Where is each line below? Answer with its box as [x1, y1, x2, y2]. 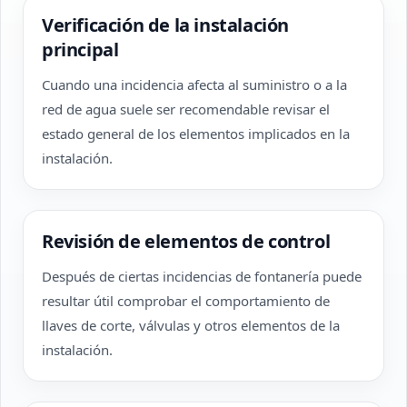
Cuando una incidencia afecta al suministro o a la [42, 75, 347, 94]
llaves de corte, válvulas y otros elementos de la [42, 316, 340, 334]
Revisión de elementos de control [42, 229, 331, 253]
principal [42, 37, 119, 62]
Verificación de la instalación [42, 13, 290, 37]
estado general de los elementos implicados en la [42, 124, 350, 143]
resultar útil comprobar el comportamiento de [42, 292, 330, 310]
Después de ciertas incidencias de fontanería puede [42, 267, 362, 285]
